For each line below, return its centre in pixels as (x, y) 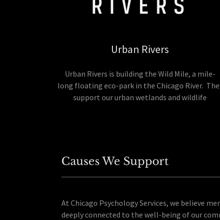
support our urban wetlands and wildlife (140, 97)
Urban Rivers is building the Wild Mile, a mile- (140, 74)
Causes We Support (115, 162)
